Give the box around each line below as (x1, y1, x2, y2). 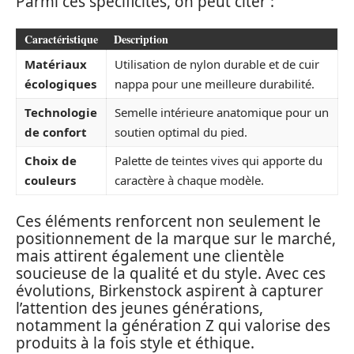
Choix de (24, 152, 77, 168)
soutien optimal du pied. (115, 123, 247, 140)
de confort (24, 123, 87, 140)
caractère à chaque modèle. (115, 171, 264, 188)
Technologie (24, 104, 97, 120)
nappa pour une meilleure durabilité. (115, 75, 314, 92)
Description (114, 30, 168, 47)
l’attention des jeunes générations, (16, 298, 263, 319)
